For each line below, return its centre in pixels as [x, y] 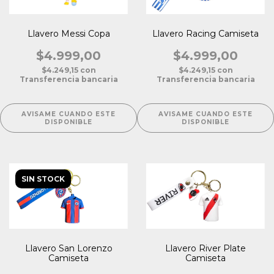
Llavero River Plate [206, 248]
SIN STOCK [43, 179]
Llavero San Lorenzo [68, 248]
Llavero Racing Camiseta [206, 33]
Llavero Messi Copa [68, 33]
